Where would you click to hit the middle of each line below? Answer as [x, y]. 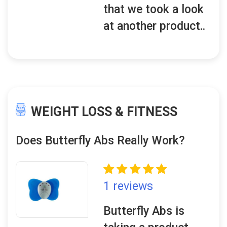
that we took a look [154, 9]
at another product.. [155, 26]
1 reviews [128, 186]
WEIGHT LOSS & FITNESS [104, 112]
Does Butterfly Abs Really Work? [100, 141]
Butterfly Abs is [144, 211]
